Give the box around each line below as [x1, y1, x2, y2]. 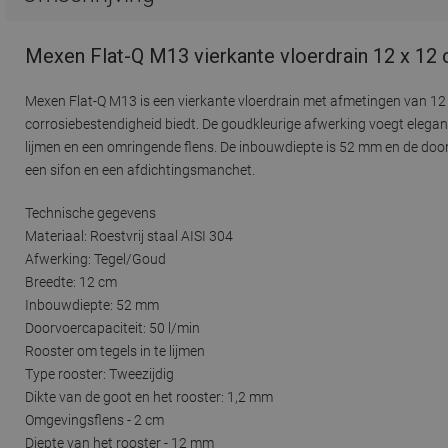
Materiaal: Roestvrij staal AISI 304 [25, 227, 233, 244]
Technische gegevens [25, 204, 156, 221]
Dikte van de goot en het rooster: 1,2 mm [25, 388, 273, 405]
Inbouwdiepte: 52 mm [25, 296, 159, 313]
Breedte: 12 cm [25, 273, 117, 290]
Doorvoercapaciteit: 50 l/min [25, 319, 200, 336]
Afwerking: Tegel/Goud [25, 250, 166, 267]
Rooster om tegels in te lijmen [25, 342, 205, 359]
